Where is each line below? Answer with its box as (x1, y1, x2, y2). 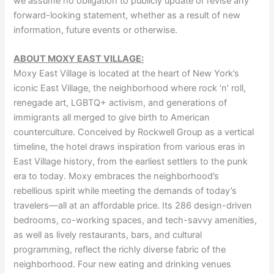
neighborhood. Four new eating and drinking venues (13, 259, 232, 270)
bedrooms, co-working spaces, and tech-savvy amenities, (13, 215, 257, 226)
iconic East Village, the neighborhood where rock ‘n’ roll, (13, 83, 246, 94)
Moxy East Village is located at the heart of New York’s (13, 68, 240, 80)
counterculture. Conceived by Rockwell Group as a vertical (13, 127, 254, 138)
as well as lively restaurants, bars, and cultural (13, 229, 202, 241)
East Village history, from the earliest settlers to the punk (13, 156, 248, 168)
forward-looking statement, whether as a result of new (13, 9, 241, 21)
